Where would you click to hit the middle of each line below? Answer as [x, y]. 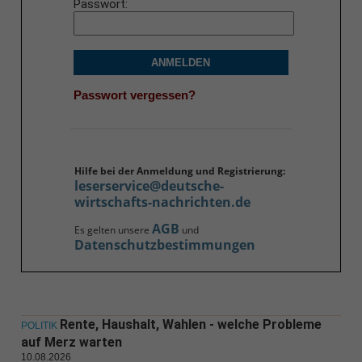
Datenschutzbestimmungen [164, 245]
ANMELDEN [181, 63]
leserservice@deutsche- [149, 186]
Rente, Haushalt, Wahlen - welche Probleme [190, 325]
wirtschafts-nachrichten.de [162, 202]
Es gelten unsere [113, 230]
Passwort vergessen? [134, 95]
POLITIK [39, 326]
